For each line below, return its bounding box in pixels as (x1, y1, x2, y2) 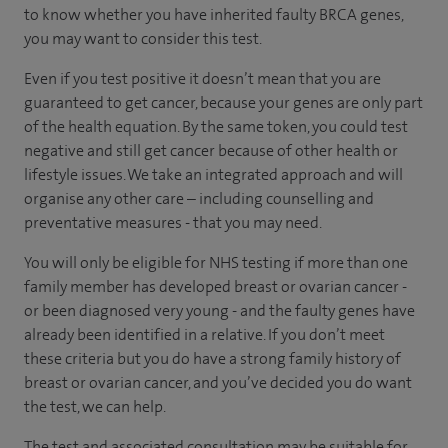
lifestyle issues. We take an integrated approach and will (24, 164, 403, 185)
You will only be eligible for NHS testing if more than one (24, 252, 408, 273)
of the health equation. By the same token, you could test (24, 116, 408, 137)
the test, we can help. (24, 396, 166, 417)
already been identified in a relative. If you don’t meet (24, 324, 385, 345)
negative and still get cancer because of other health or (24, 140, 398, 161)
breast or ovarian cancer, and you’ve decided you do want (24, 372, 412, 393)
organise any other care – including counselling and (24, 188, 374, 209)
